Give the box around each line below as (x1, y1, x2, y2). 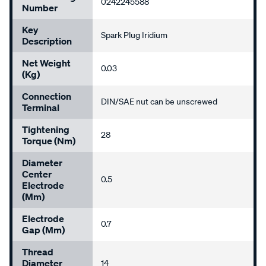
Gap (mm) (22, 224, 65, 236)
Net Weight (22, 57, 71, 69)
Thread (22, 246, 53, 258)
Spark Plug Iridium (101, 30, 168, 41)
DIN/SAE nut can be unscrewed (101, 96, 218, 107)
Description (22, 35, 72, 47)
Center (22, 168, 52, 180)
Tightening (22, 123, 69, 136)
